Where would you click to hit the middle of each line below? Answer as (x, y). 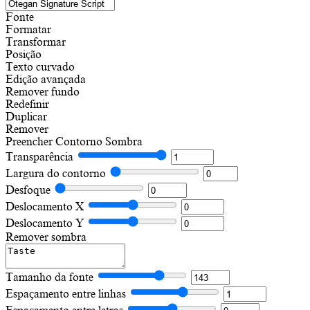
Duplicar (26, 117)
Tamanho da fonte (49, 277)
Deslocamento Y (45, 223)
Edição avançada (46, 79)
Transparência (39, 157)
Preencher (29, 142)
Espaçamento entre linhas (66, 294)
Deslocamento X (45, 207)
